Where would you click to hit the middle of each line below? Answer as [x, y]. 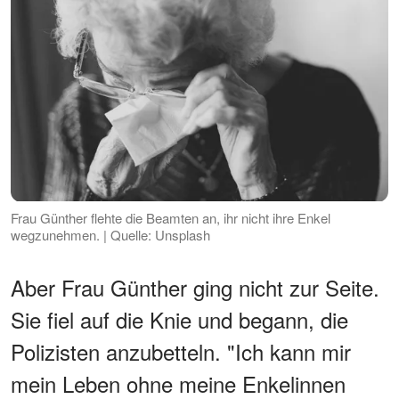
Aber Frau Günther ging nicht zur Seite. [195, 287]
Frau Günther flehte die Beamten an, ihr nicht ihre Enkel [171, 217]
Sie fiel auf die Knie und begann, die [179, 319]
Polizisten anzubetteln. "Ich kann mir [181, 351]
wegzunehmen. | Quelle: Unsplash [110, 234]
